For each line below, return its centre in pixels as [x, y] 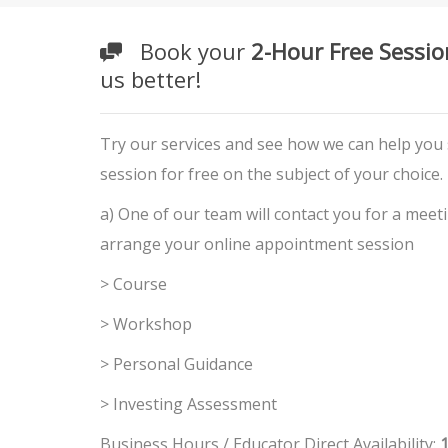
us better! [150, 79]
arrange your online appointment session [256, 244]
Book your [186, 51]
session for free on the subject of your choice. [271, 174]
